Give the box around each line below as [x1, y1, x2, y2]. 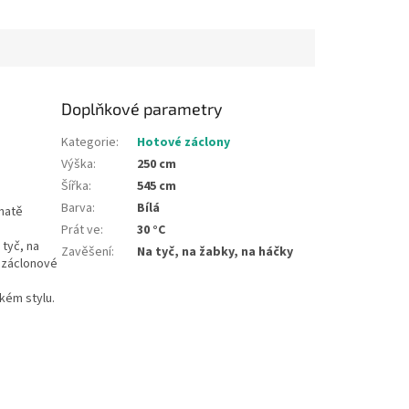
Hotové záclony [137, 133, 231, 152]
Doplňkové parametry [61, 99, 224, 120]
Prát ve [61, 221, 101, 240]
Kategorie [61, 133, 117, 152]
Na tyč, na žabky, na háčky [137, 243, 294, 262]
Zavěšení [61, 243, 112, 262]
